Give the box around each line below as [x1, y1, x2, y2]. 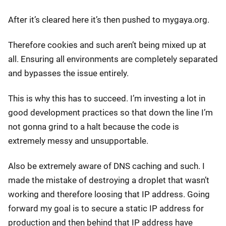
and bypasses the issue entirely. [8, 68, 129, 79]
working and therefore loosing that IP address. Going [8, 189, 210, 200]
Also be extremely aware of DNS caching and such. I [8, 161, 205, 172]
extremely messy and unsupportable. [8, 136, 148, 146]
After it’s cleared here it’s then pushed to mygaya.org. [8, 15, 209, 25]
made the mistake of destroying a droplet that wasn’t [8, 175, 209, 186]
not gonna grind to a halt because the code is [8, 122, 179, 132]
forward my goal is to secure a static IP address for [8, 203, 204, 214]
